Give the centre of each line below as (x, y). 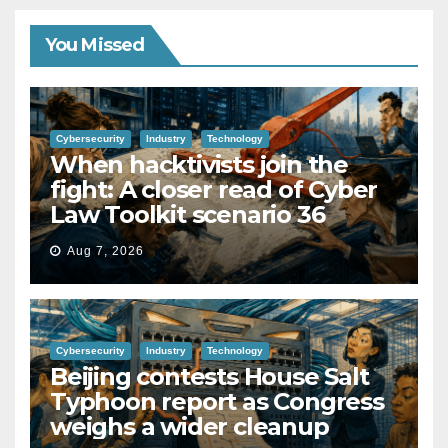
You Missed (94, 44)
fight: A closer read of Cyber (214, 189)
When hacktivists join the (199, 164)
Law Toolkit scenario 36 (187, 214)
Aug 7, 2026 (105, 250)
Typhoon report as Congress (217, 401)
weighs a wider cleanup (189, 426)
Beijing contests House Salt (209, 376)
